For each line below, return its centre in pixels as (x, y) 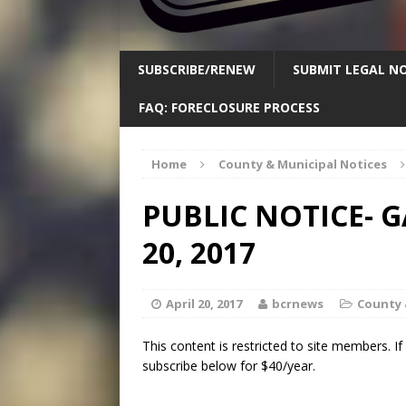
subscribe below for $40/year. (229, 366)
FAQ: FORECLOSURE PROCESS (229, 108)
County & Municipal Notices (303, 164)
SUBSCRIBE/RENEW (197, 70)
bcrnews (298, 304)
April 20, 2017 (204, 304)
